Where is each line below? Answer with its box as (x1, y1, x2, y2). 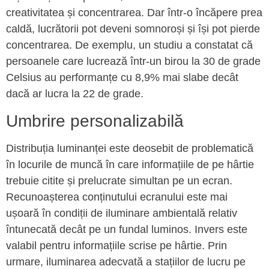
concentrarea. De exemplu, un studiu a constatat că (6, 39, 253, 52)
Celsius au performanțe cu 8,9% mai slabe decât (6, 71, 238, 84)
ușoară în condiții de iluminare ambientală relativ (6, 207, 237, 219)
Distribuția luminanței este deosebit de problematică (6, 142, 253, 154)
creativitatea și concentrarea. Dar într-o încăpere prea (6, 7, 262, 19)
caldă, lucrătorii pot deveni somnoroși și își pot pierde (6, 23, 260, 35)
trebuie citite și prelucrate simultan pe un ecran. (6, 174, 232, 187)
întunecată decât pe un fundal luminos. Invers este (6, 223, 247, 235)
